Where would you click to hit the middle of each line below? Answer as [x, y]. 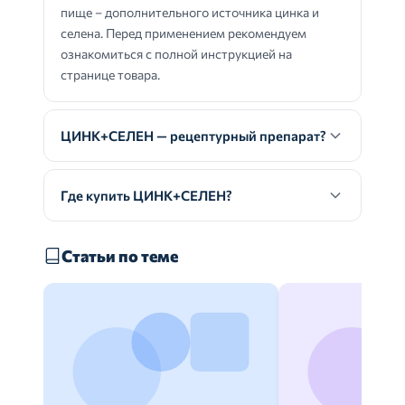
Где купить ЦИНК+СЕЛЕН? [146, 195]
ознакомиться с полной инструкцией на [176, 54]
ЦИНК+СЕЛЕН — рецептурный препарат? [193, 136]
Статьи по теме [120, 256]
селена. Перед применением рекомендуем [184, 33]
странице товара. [110, 75]
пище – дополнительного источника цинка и [190, 12]
